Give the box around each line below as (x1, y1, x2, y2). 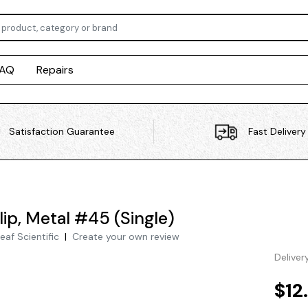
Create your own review (71, 230, 179, 243)
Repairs (36, 63, 74, 77)
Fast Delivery (247, 125, 306, 138)
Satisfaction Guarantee (8, 125, 115, 138)
